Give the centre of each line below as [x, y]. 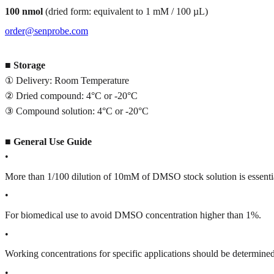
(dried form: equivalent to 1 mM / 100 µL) [125, 12]
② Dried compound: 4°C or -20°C [71, 96]
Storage [29, 65]
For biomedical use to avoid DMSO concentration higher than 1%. [133, 215]
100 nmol [24, 12]
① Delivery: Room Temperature [67, 81]
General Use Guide [53, 142]
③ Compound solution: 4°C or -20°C [77, 111]
